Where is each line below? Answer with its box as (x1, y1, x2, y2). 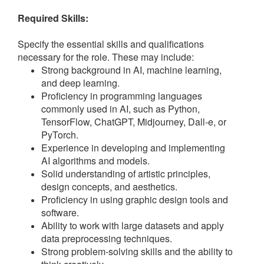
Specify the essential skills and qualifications (18, 37, 204, 51)
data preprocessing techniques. (41, 232, 172, 246)
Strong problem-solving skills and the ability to (41, 245, 233, 259)
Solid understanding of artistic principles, (41, 167, 210, 181)
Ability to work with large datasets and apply (41, 219, 224, 233)
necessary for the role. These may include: (18, 50, 194, 64)
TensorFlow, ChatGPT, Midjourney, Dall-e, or (41, 115, 226, 129)
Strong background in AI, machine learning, (41, 63, 222, 77)
